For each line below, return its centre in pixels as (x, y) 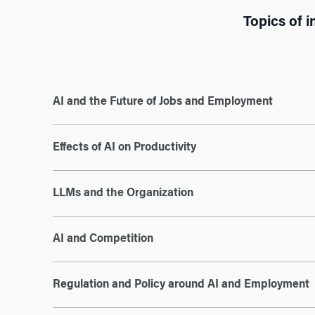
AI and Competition (103, 239)
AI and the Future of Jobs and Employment (162, 102)
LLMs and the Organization (123, 193)
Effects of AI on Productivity (124, 148)
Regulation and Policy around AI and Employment (181, 285)
